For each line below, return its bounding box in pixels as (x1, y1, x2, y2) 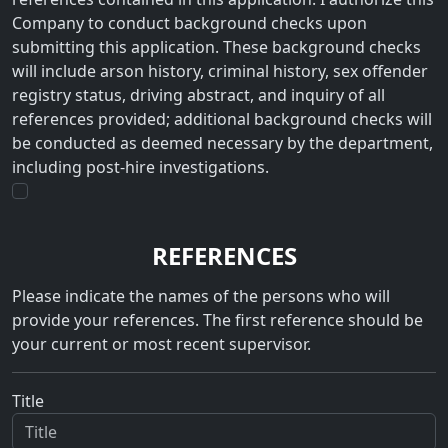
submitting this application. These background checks (12, 36, 421, 59)
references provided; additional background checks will (12, 108, 432, 131)
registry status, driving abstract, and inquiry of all (12, 84, 385, 107)
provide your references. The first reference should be (12, 309, 423, 332)
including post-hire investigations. (12, 156, 269, 179)
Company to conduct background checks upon (12, 12, 367, 35)
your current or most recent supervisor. (12, 333, 311, 356)
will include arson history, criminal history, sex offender (12, 60, 428, 83)
